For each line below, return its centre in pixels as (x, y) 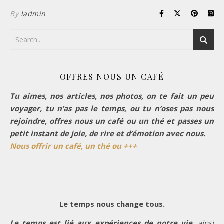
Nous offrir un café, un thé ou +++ (73, 146)
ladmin (33, 13)
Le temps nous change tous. (112, 204)
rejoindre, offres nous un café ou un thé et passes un (112, 121)
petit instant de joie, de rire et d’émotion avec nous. (108, 133)
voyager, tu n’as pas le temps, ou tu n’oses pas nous (112, 108)
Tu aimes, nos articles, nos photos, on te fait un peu (112, 96)
